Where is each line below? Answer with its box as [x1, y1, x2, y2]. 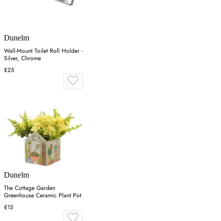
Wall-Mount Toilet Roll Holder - [4, 46, 83, 56]
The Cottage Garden [4, 184, 55, 193]
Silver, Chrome [4, 54, 41, 63]
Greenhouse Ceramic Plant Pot [4, 191, 81, 200]
